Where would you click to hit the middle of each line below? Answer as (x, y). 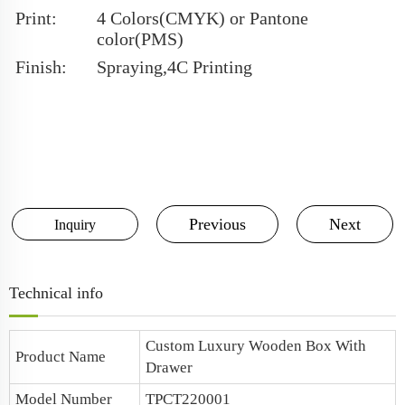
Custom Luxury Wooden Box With (256, 346)
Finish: (41, 67)
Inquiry (75, 225)
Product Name (61, 357)
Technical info (56, 293)
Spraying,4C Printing (174, 67)
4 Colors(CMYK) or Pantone (202, 18)
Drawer (169, 367)
